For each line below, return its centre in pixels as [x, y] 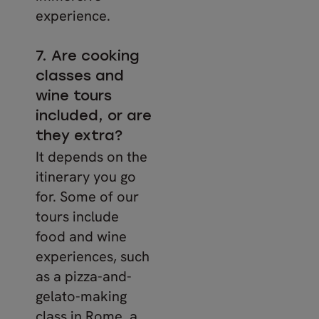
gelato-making [81, 296]
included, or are [94, 117]
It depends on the [91, 157]
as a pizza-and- [84, 276]
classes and [80, 77]
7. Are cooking [88, 57]
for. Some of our [87, 197]
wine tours [74, 97]
